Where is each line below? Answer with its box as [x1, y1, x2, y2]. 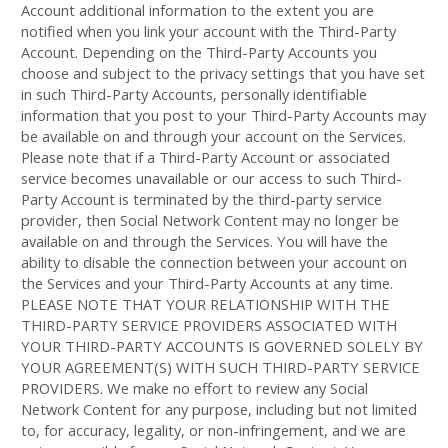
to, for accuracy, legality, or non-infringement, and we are [21, 420, 406, 440]
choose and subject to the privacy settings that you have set [21, 63, 425, 83]
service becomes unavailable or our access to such [21, 168, 360, 188]
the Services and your [21, 273, 168, 293]
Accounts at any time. [246, 273, 393, 293]
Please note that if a [21, 147, 159, 167]
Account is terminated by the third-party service [57, 189, 382, 209]
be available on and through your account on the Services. [21, 126, 406, 146]
